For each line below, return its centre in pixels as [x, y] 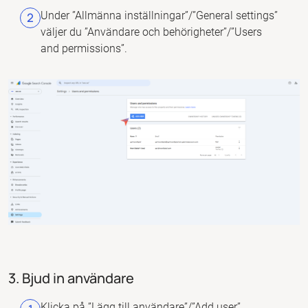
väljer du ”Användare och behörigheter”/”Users [151, 32]
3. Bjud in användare [71, 278]
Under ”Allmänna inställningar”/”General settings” [159, 16]
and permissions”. [84, 49]
